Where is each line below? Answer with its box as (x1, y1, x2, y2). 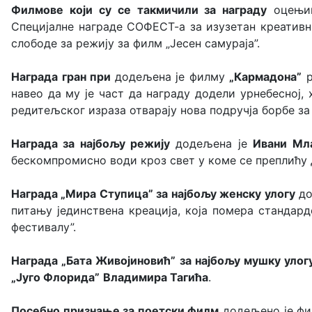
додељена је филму (114, 70, 230, 84)
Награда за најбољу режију (11, 136, 171, 150)
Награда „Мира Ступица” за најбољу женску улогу (11, 187, 295, 201)
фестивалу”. (11, 220, 79, 234)
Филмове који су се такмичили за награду (11, 3, 267, 17)
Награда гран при (11, 70, 115, 84)
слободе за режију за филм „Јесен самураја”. (11, 36, 260, 50)
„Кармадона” (229, 70, 302, 84)
